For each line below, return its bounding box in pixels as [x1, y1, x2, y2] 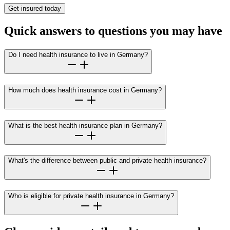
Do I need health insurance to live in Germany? [8, 51, 148, 59]
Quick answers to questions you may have [4, 24, 222, 38]
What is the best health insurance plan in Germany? [8, 121, 162, 129]
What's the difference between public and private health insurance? [8, 157, 206, 165]
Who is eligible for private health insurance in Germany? [8, 192, 174, 200]
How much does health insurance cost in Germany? [8, 86, 162, 94]
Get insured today [8, 5, 61, 13]
